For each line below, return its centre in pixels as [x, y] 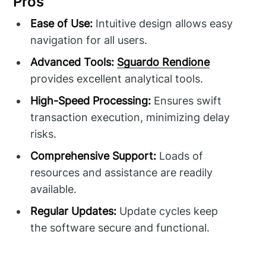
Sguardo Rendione [164, 62]
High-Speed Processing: [91, 100]
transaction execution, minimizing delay [130, 117]
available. [54, 189]
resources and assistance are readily [122, 172]
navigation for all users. [89, 40]
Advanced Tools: [72, 62]
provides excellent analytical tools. [117, 78]
